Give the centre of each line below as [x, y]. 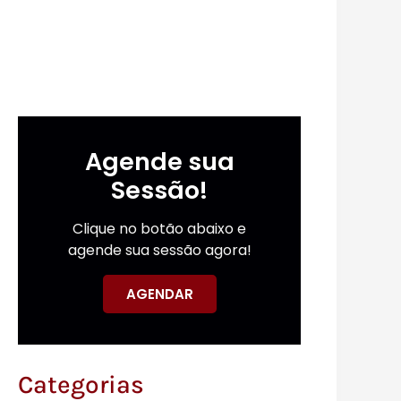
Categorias [81, 384]
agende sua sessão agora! [159, 250]
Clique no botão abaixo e [159, 229]
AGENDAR [159, 294]
